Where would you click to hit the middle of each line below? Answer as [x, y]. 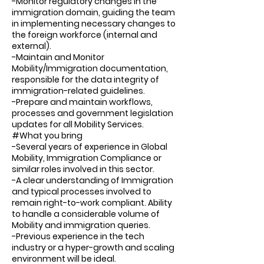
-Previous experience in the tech [78, 236]
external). [32, 46]
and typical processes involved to [82, 192]
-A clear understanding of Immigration [93, 180]
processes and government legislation [93, 113]
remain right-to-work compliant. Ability [92, 203]
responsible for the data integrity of [85, 80]
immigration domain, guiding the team [93, 12]
